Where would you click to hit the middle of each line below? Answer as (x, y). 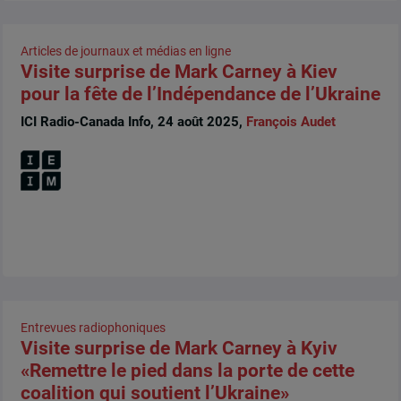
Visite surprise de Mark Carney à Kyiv (179, 348)
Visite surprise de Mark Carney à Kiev (179, 72)
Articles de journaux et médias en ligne (125, 51)
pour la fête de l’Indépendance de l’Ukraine (200, 94)
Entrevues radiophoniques (93, 327)
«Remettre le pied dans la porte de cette (187, 370)
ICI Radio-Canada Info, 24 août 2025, (133, 122)
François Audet (290, 122)
